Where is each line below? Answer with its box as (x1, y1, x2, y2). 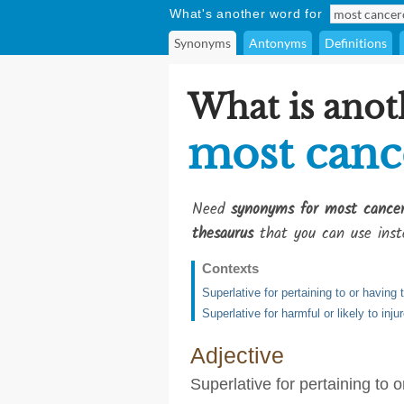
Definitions (325, 35, 387, 50)
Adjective (190, 343, 284, 368)
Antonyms (249, 35, 307, 50)
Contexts (202, 261, 259, 276)
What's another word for (170, 6, 323, 21)
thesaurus (192, 222, 253, 246)
